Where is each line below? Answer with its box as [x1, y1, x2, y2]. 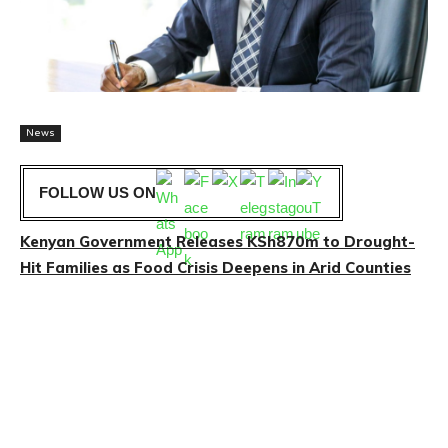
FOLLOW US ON [39, 184, 156, 202]
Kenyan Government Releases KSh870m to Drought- [20, 232, 415, 252]
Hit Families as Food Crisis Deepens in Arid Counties [20, 258, 411, 278]
